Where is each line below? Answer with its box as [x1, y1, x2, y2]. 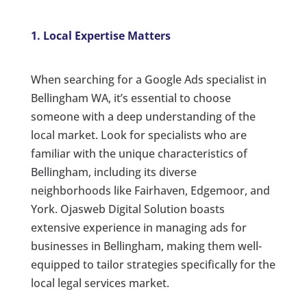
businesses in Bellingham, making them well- [30, 238, 262, 254]
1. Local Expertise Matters [30, 27, 171, 43]
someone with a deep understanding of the [30, 108, 256, 124]
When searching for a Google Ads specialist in [30, 71, 267, 87]
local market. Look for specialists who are [30, 127, 247, 143]
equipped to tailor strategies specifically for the [30, 256, 275, 272]
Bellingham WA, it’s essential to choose [30, 90, 231, 106]
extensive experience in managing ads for [30, 219, 247, 235]
